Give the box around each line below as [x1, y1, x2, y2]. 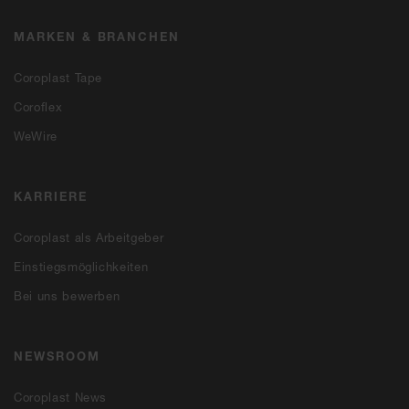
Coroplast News [14, 389, 108, 404]
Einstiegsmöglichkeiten [14, 258, 149, 274]
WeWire [14, 128, 58, 143]
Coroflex [14, 99, 63, 114]
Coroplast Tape [14, 69, 103, 85]
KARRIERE [14, 188, 88, 204]
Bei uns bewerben [14, 288, 121, 303]
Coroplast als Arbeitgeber [14, 229, 164, 245]
